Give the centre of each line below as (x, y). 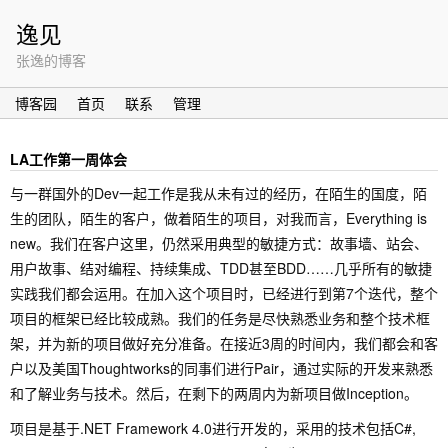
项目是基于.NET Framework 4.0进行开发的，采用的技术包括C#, (213, 428)
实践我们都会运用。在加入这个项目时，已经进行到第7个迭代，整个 (224, 293)
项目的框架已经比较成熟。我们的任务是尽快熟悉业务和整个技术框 (220, 318)
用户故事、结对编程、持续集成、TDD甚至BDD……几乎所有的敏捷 (221, 268)
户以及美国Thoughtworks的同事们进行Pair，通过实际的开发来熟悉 (221, 368)
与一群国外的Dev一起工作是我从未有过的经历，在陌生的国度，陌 (218, 193)
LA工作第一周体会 (68, 159)
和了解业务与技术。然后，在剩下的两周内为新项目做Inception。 (214, 393)
